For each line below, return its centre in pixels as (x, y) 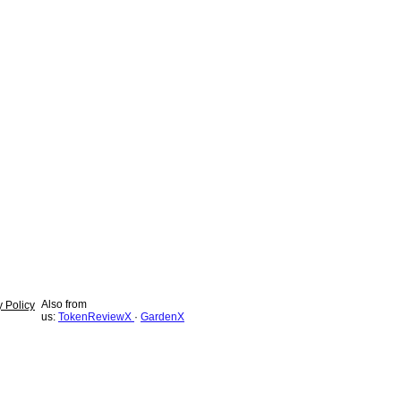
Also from (64, 304)
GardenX (162, 316)
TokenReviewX (96, 316)
